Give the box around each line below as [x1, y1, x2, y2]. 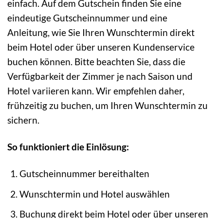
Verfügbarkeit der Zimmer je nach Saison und [7, 71, 193, 82]
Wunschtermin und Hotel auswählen [19, 188, 170, 200]
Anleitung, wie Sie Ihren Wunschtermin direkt [7, 27, 195, 38]
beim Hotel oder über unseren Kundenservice [7, 41, 195, 53]
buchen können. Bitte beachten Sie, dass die [7, 56, 185, 68]
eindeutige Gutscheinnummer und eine [7, 12, 167, 24]
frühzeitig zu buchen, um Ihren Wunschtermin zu [7, 100, 208, 111]
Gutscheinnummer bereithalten [19, 167, 149, 179]
